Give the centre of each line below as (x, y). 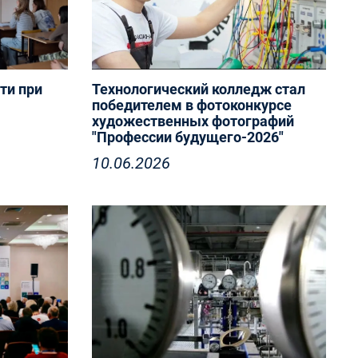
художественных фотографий (193, 121)
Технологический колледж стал (198, 89)
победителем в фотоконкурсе (191, 105)
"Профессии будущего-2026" (187, 137)
